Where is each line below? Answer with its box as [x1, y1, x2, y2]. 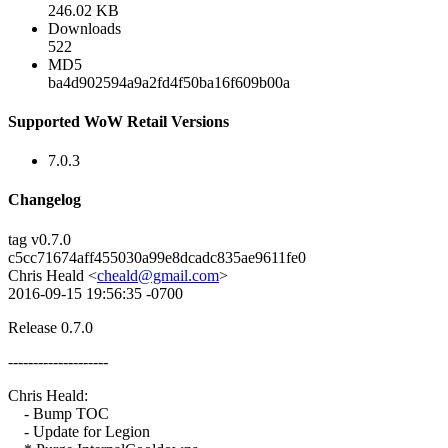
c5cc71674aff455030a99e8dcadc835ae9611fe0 [8, 248, 306, 266]
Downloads [48, 19, 121, 37]
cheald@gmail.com [97, 266, 219, 284]
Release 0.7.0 [8, 318, 93, 336]
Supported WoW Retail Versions [8, 112, 229, 130]
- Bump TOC [8, 404, 109, 422]
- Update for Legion [8, 422, 150, 440]
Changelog [8, 191, 81, 209]
